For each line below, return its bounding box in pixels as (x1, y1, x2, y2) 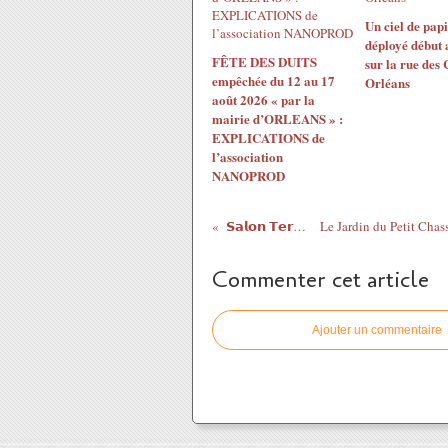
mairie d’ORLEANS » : (212, 109, 343, 128)
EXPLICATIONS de (212, 128, 325, 147)
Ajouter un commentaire (312, 323, 442, 337)
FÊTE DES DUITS (212, 52, 317, 71)
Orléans (364, 73, 410, 92)
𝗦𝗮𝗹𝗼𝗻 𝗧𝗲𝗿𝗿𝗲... (292, 217, 306, 235)
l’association (212, 147, 283, 166)
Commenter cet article (212, 265, 429, 295)
